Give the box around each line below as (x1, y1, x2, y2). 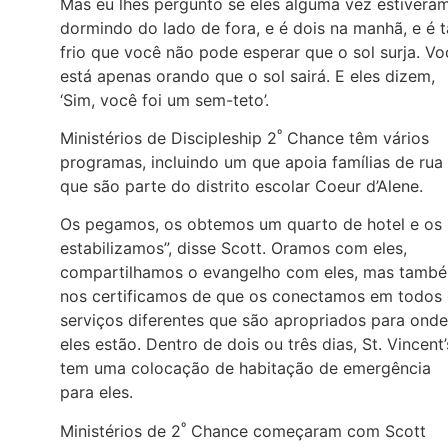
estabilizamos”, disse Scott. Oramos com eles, (60, 238, 407, 259)
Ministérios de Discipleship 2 (60, 127, 277, 148)
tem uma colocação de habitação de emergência (60, 358, 431, 379)
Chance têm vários (282, 127, 429, 148)
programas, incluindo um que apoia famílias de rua (60, 151, 443, 172)
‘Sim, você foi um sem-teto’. (60, 89, 269, 110)
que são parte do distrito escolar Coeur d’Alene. (60, 175, 428, 196)
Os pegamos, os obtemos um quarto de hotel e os (60, 214, 442, 235)
